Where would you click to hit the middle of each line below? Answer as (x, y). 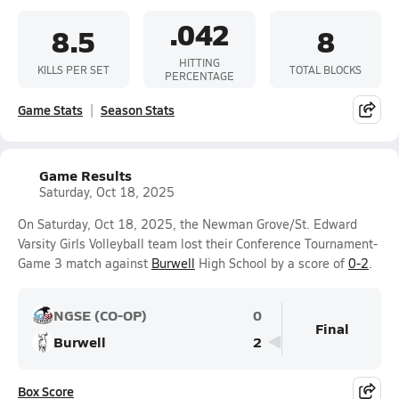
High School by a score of (272, 263)
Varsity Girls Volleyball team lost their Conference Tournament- (198, 244)
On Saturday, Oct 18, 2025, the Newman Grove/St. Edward (187, 224)
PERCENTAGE (199, 76)
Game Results (85, 175)
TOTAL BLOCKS (325, 69)
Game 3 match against (85, 263)
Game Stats (50, 110)
